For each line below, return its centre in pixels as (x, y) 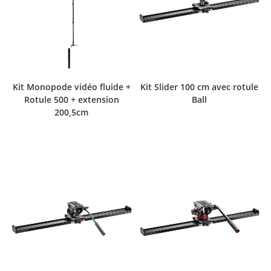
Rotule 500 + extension (71, 100)
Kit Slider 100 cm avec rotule (200, 87)
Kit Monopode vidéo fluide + (71, 87)
